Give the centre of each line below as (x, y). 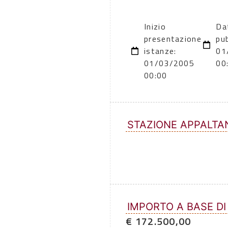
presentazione (173, 39)
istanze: (160, 51)
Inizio (155, 27)
